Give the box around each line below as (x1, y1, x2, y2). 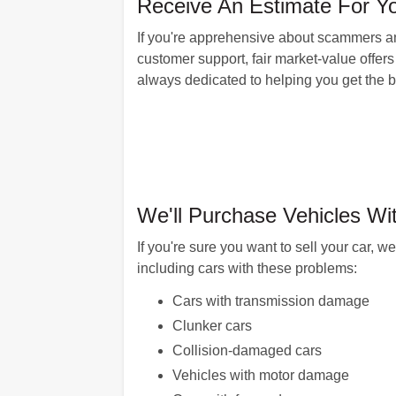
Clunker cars (171, 318, 252, 333)
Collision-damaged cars (171, 343, 322, 358)
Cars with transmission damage (171, 293, 369, 308)
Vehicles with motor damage (171, 368, 349, 383)
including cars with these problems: (136, 261, 357, 276)
